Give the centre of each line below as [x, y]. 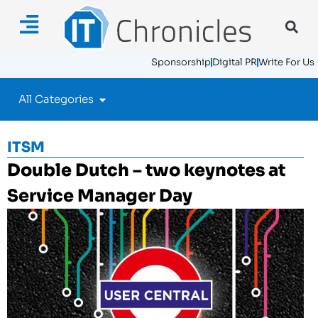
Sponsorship [181, 62]
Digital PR [235, 62]
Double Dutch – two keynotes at [146, 170]
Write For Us [286, 62]
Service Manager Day [100, 196]
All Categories [56, 99]
